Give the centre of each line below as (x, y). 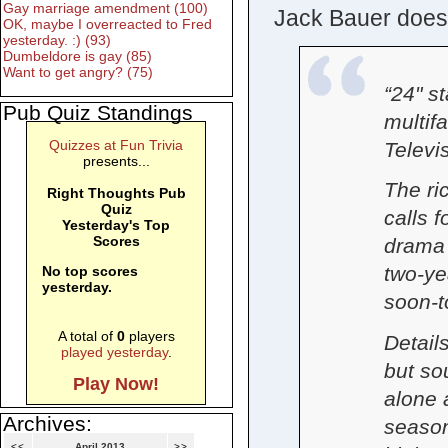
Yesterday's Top (116, 225)
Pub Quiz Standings (98, 113)
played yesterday (114, 352)
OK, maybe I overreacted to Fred (107, 24)
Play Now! (116, 384)
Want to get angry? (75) (78, 72)
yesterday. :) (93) (57, 40)
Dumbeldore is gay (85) (77, 56)
